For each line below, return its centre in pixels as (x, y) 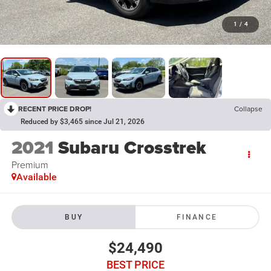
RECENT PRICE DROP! (55, 109)
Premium (30, 165)
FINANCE (197, 217)
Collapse (248, 109)
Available (36, 177)
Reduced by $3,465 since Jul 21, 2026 (83, 122)
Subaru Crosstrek (132, 148)
